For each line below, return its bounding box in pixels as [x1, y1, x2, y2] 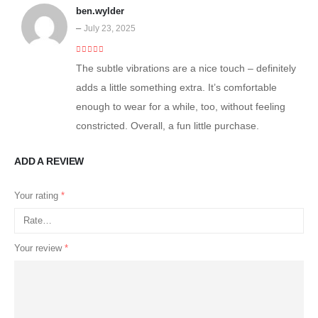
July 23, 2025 [84, 23, 136, 33]
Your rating [14, 190, 61, 201]
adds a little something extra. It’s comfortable [76, 82, 277, 94]
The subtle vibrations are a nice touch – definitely [76, 62, 296, 75]
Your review [14, 243, 65, 254]
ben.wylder [76, 5, 124, 16]
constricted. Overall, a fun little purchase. [76, 120, 259, 132]
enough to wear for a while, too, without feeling [76, 101, 285, 113]
